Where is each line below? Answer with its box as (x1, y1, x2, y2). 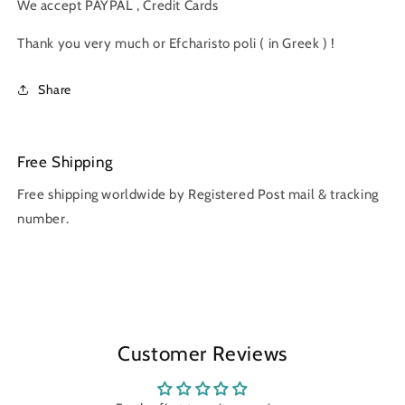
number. (17, 210, 70, 227)
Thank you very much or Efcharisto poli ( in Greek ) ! (17, 34, 335, 52)
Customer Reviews (118, 340, 287, 366)
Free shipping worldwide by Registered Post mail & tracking (17, 185, 379, 202)
